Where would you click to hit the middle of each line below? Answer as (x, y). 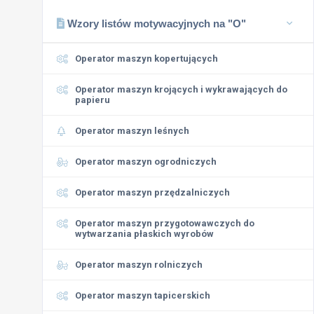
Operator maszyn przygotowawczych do (165, 223)
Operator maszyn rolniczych (139, 265)
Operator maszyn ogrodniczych (146, 162)
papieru (93, 100)
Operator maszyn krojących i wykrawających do (181, 89)
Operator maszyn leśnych (132, 131)
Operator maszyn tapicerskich (143, 295)
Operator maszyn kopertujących (146, 59)
